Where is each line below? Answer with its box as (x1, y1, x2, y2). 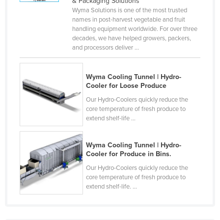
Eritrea (30, 163, 51, 172)
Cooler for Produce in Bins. (86, 149, 172, 158)
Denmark (30, 37, 59, 46)
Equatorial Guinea (30, 147, 85, 156)
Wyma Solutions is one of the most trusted (72, 6, 187, 14)
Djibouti (30, 53, 54, 62)
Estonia (30, 179, 53, 188)
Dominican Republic (30, 84, 92, 93)
